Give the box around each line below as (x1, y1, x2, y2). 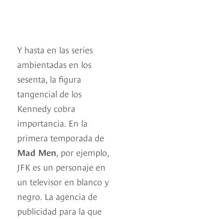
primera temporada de (17, 131, 104, 144)
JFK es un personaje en (17, 160, 106, 173)
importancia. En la (17, 116, 88, 129)
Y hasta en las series (17, 43, 93, 56)
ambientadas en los (17, 58, 91, 70)
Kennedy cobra (17, 102, 75, 114)
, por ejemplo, (56, 146, 109, 158)
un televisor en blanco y (17, 175, 109, 188)
